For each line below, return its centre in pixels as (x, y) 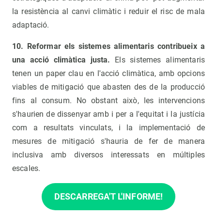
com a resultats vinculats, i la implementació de (108, 127)
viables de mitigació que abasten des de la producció (108, 87)
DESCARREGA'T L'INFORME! (108, 196)
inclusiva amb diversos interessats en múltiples (108, 155)
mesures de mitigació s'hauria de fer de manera (108, 141)
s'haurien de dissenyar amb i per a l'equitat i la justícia (108, 114)
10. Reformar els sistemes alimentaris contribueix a (108, 46)
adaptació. (31, 25)
